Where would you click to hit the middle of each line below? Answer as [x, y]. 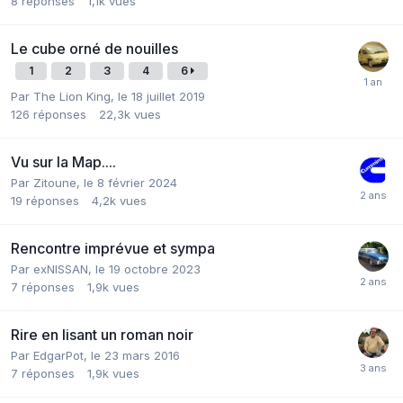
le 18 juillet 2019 [161, 96]
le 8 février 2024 [130, 182]
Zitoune [55, 182]
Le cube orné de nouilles [94, 48]
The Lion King [72, 96]
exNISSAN [61, 269]
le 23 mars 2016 [135, 355]
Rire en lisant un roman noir [102, 334]
